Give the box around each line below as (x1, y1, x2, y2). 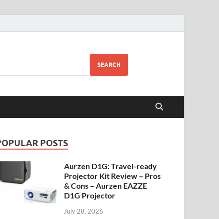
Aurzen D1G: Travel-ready (64, 161, 157, 171)
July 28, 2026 (64, 207, 104, 215)
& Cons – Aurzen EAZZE (64, 181, 148, 190)
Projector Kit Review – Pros (64, 171, 161, 180)
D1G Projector (64, 191, 116, 200)
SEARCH (97, 61, 121, 68)
